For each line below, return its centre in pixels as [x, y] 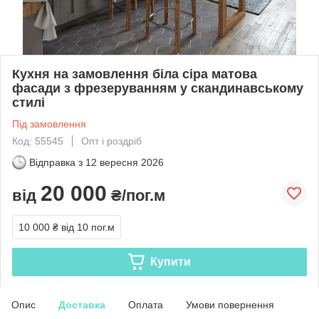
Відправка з [56, 162]
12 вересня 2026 [125, 162]
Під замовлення [49, 124]
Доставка [82, 304]
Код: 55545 [38, 141]
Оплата [146, 304]
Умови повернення [230, 304]
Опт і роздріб [111, 141]
